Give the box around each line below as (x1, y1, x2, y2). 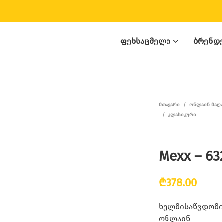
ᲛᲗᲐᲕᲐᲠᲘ (159, 102, 180, 108)
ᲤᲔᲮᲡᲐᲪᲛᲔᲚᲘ (120, 36, 170, 46)
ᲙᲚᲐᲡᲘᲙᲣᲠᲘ (168, 112, 197, 118)
